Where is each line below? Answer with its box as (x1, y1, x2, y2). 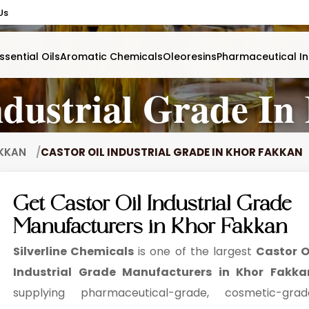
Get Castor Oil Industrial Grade (13, 192, 292, 222)
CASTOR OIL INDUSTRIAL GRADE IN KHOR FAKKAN (41, 145, 303, 159)
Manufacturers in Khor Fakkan (13, 215, 288, 245)
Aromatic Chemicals (60, 50, 163, 63)
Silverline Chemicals (13, 243, 138, 259)
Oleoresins (163, 50, 217, 63)
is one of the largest (137, 243, 252, 259)
